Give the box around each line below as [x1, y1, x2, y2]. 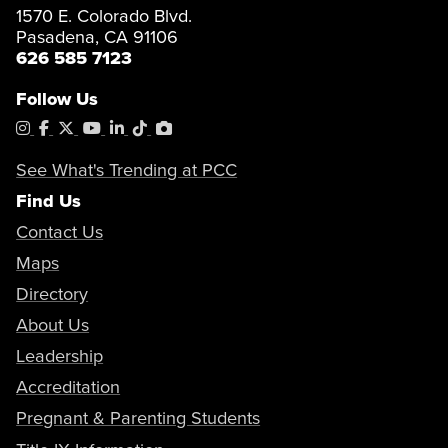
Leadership [16, 342, 104, 370]
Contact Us [16, 218, 104, 245]
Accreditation [16, 373, 121, 401]
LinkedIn [123, 115, 184, 139]
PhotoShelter [171, 115, 263, 139]
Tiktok [146, 115, 190, 139]
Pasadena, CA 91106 [16, 22, 179, 50]
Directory [16, 280, 89, 308]
